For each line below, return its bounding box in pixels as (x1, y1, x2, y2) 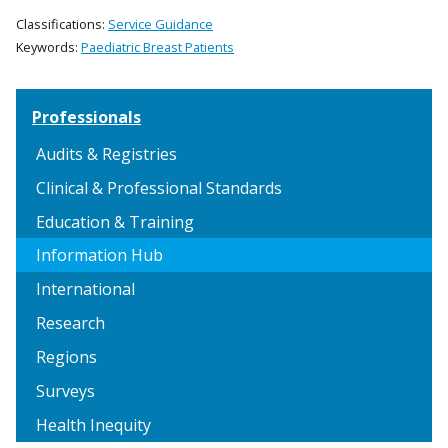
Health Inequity (36, 414, 151, 437)
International (36, 278, 135, 301)
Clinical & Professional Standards (36, 177, 282, 200)
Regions (36, 346, 97, 369)
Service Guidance (108, 15, 213, 34)
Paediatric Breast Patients (81, 38, 234, 57)
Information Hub (36, 244, 163, 267)
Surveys (36, 380, 95, 403)
